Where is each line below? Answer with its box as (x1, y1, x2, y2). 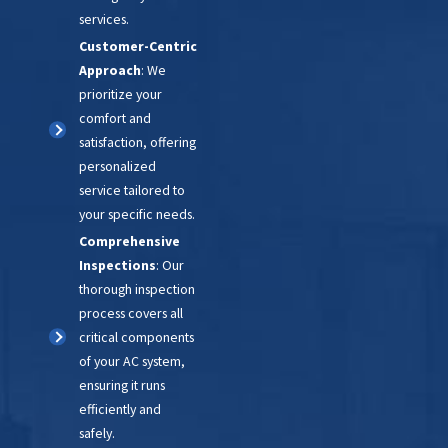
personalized (79, 157, 157, 176)
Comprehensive (79, 231, 181, 250)
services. (79, 10, 130, 29)
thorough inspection (79, 279, 196, 298)
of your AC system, (79, 351, 186, 370)
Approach (79, 61, 142, 80)
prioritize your (79, 85, 163, 104)
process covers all (79, 303, 184, 322)
